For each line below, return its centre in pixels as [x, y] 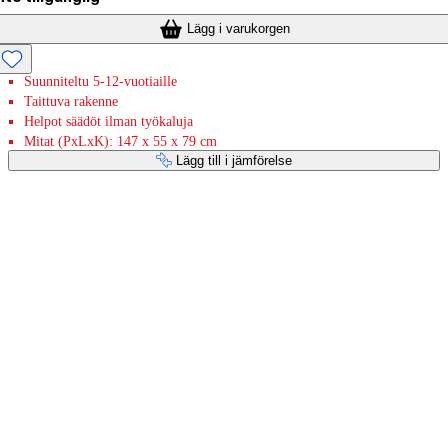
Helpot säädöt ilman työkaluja [108, 121]
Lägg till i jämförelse [234, 160]
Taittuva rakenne [71, 101]
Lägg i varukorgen [238, 28]
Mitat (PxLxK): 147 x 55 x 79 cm [120, 141]
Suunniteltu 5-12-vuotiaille [100, 81]
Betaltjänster [66, 224]
